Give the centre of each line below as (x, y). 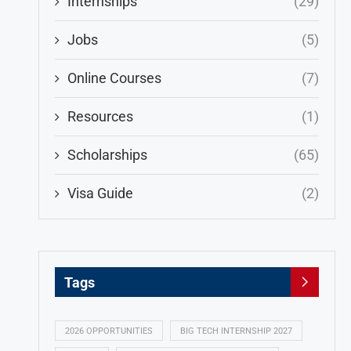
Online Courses (114, 78)
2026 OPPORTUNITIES (109, 331)
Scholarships (107, 155)
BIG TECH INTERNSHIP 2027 (236, 331)
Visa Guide (100, 193)
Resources (100, 116)
